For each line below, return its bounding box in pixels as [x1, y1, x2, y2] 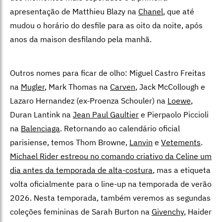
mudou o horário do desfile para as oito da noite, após [10, 20, 203, 31]
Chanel [138, 6, 163, 17]
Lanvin [129, 137, 153, 148]
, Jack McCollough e [135, 82, 205, 92]
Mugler [21, 82, 45, 92]
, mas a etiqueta [153, 165, 211, 175]
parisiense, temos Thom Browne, [10, 137, 129, 148]
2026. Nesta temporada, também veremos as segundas [10, 193, 211, 203]
